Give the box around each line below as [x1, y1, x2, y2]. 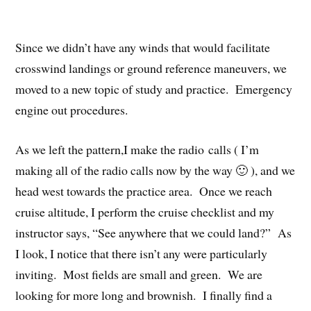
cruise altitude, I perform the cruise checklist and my [15, 203, 275, 220]
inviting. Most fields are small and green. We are [15, 265, 263, 283]
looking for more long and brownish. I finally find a [15, 286, 273, 303]
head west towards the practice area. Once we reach [15, 182, 273, 199]
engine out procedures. [15, 101, 128, 119]
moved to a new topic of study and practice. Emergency [15, 81, 293, 98]
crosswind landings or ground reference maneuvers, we [15, 60, 287, 77]
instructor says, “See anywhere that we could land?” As [15, 224, 292, 241]
